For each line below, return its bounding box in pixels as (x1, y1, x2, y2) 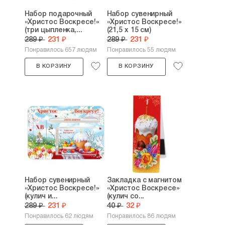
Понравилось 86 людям (106, 213, 176, 219)
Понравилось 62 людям (24, 213, 93, 219)
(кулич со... (106, 193, 145, 200)
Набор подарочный (24, 11, 92, 18)
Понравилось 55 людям (106, 47, 176, 53)
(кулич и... (24, 193, 58, 200)
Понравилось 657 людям (24, 47, 97, 53)
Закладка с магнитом (106, 177, 182, 184)
